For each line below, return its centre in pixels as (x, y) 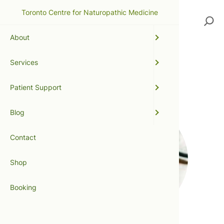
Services (24, 62)
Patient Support (36, 87)
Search (209, 15)
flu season (52, 79)
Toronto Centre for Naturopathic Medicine (89, 12)
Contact (23, 137)
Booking (23, 187)
